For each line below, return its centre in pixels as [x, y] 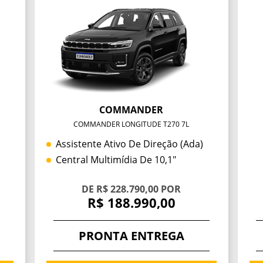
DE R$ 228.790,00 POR [131, 189]
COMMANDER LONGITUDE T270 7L [131, 124]
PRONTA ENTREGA [131, 235]
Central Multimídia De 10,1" [116, 160]
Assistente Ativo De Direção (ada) [130, 144]
